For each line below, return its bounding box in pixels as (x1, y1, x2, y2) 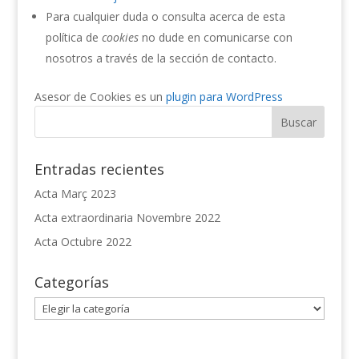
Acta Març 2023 (34, 186, 116, 201)
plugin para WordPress (165, 89, 283, 104)
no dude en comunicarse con (138, 30, 292, 45)
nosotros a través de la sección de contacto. (45, 50, 276, 66)
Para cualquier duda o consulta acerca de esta (45, 9, 285, 24)
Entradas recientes (34, 159, 164, 179)
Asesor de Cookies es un (34, 89, 166, 104)
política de (45, 30, 102, 45)
